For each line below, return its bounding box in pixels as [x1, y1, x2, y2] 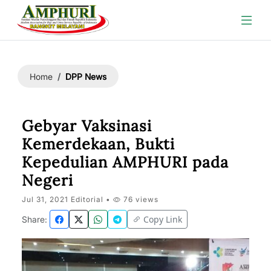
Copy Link [143, 214, 182, 225]
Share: [22, 214, 47, 224]
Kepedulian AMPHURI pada [22, 152, 229, 172]
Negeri [22, 171, 73, 190]
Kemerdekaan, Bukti [22, 134, 175, 154]
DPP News [65, 71, 106, 82]
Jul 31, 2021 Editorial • [22, 195, 113, 204]
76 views [121, 195, 158, 204]
